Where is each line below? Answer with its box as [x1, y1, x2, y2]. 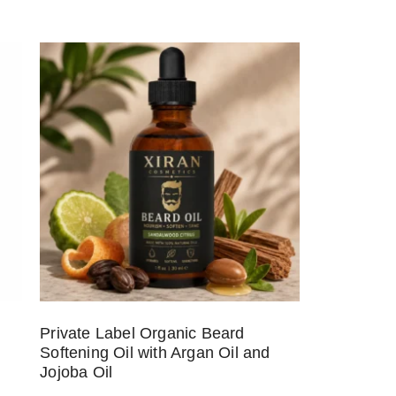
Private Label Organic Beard [40, 324, 245, 343]
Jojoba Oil [40, 363, 113, 382]
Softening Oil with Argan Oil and [40, 344, 270, 362]
